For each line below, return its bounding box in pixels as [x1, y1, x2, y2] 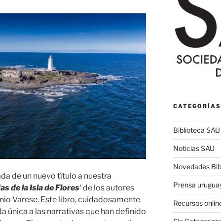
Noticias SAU [173, 144, 215, 153]
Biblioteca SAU [173, 126, 220, 135]
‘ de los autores [79, 183, 134, 192]
